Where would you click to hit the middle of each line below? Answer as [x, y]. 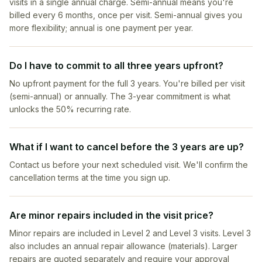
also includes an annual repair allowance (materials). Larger [123, 246]
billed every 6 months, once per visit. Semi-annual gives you [126, 15]
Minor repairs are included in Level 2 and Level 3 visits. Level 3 [130, 233]
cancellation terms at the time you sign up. [90, 177]
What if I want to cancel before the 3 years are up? [127, 147]
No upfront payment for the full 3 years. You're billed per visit [127, 83]
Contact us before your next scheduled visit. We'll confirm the [129, 165]
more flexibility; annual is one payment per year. [101, 28]
